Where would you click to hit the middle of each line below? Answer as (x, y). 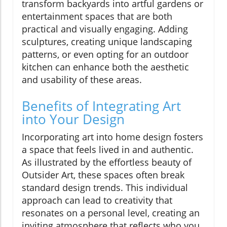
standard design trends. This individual (105, 187)
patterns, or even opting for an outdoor (105, 54)
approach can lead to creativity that (97, 200)
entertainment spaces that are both (97, 16)
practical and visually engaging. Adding (105, 29)
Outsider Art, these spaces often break (103, 175)
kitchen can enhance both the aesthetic (105, 67)
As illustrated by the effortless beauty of (107, 162)
